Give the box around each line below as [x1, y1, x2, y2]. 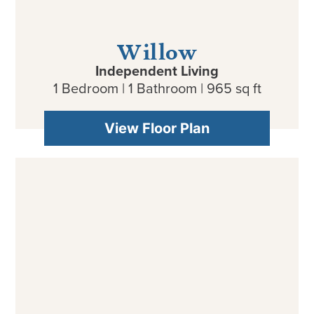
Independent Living [95, 60, 219, 81]
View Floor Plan [104, 120, 210, 137]
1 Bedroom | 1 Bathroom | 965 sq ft [53, 78, 261, 99]
